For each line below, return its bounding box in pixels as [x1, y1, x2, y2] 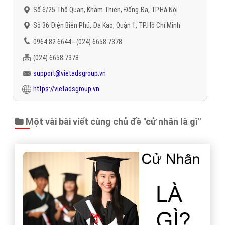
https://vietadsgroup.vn [33, 84, 99, 93]
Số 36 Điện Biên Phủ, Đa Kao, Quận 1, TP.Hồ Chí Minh [33, 21, 180, 29]
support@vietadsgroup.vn [33, 69, 106, 77]
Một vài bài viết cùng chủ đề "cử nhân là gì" [24, 116, 201, 127]
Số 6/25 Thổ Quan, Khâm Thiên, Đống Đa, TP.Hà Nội [33, 5, 178, 14]
